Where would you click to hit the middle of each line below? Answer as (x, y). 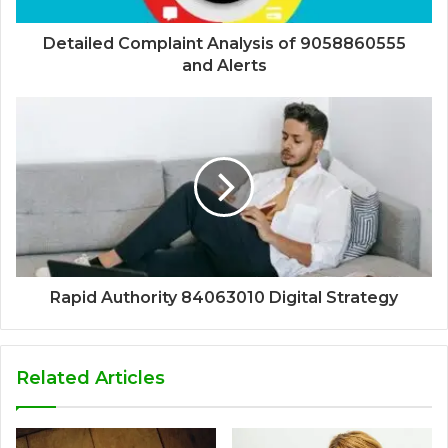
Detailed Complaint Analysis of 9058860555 (224, 43)
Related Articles (90, 377)
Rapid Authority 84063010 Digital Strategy (224, 297)
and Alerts (224, 65)
